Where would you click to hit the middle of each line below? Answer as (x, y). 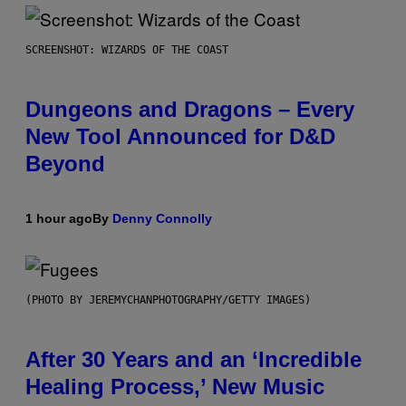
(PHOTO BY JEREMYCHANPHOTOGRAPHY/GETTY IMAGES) (168, 300)
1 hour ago (59, 219)
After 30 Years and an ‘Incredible (193, 360)
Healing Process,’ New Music (175, 387)
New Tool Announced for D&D (180, 137)
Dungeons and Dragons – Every (190, 110)
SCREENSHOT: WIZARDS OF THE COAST (127, 50)
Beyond (65, 164)
